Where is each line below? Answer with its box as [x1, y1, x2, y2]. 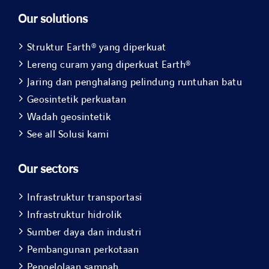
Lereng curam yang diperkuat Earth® [26, 58, 191, 72]
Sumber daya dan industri [26, 226, 142, 240]
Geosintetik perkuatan [26, 93, 127, 107]
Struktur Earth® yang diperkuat [26, 41, 166, 55]
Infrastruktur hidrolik [26, 208, 122, 222]
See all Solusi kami [26, 128, 109, 142]
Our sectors [17, 161, 78, 178]
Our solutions [17, 11, 88, 28]
